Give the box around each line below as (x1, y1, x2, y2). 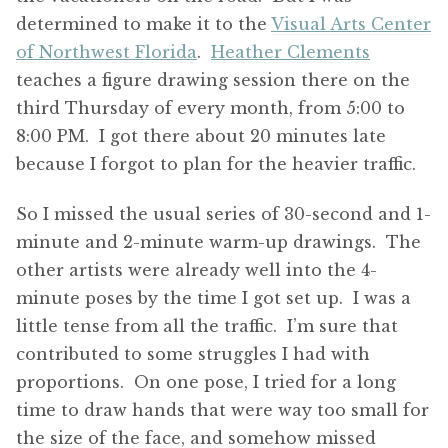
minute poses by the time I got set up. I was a (16, 288, 411, 309)
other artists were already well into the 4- (16, 260, 377, 281)
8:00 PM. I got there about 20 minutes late (16, 125, 386, 146)
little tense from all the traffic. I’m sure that (16, 316, 398, 337)
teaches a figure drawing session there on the (16, 69, 410, 90)
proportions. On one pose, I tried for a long (16, 372, 396, 393)
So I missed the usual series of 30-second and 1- (16, 204, 431, 225)
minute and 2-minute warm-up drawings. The (16, 232, 421, 253)
